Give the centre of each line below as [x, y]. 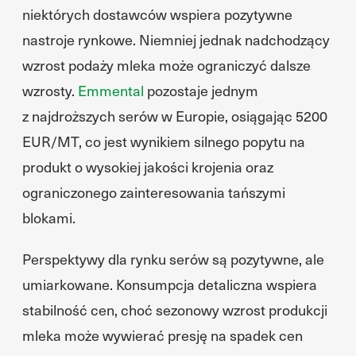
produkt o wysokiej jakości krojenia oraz [148, 166]
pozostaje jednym [201, 90]
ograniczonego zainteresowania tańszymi [154, 192]
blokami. [49, 217]
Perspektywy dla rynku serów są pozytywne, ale [173, 259]
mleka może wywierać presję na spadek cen [163, 335]
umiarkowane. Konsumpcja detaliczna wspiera [170, 284]
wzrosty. [50, 90]
